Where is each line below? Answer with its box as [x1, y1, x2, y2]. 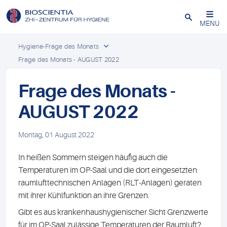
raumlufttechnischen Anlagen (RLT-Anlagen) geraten [18, 178, 202, 187]
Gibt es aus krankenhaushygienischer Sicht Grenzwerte [18, 208, 208, 217]
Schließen [190, 10, 221, 18]
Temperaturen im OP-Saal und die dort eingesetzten [18, 166, 197, 175]
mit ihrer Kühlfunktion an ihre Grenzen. [18, 191, 149, 200]
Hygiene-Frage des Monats [18, 43, 99, 50]
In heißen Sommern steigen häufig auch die [18, 153, 168, 162]
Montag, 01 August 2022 [18, 131, 94, 139]
